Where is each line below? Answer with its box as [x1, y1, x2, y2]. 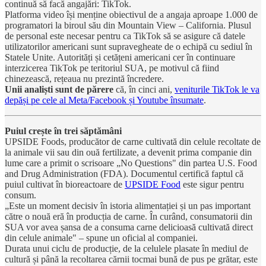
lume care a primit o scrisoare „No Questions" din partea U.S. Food [5, 157, 257, 168]
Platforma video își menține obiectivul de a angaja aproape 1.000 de [5, 9, 258, 20]
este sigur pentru [180, 179, 244, 189]
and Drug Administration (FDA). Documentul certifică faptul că [5, 168, 243, 179]
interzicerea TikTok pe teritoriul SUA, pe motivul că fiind [5, 62, 219, 73]
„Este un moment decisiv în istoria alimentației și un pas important [5, 200, 251, 211]
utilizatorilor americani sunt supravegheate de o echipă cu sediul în [5, 41, 252, 52]
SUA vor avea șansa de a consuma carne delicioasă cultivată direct [5, 221, 253, 232]
